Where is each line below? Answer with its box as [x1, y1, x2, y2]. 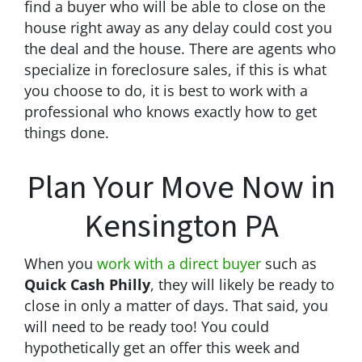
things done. [24, 122, 109, 142]
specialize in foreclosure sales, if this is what [24, 59, 326, 79]
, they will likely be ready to [150, 274, 335, 294]
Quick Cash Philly [24, 274, 150, 294]
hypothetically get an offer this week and [24, 337, 300, 357]
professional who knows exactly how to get [24, 101, 317, 121]
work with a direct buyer [97, 253, 261, 273]
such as [261, 253, 317, 273]
